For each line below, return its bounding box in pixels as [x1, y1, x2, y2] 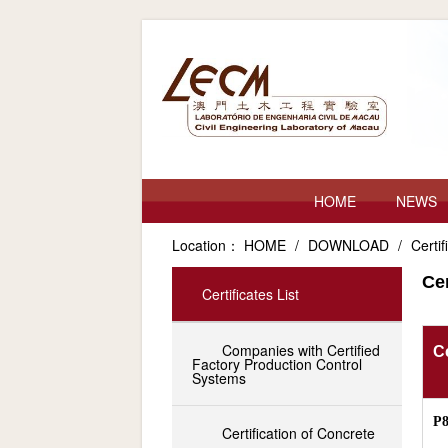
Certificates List [202, 284, 299, 304]
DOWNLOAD [308, 235, 393, 255]
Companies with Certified [222, 340, 380, 360]
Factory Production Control [192, 354, 362, 374]
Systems [192, 368, 246, 388]
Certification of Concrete [222, 423, 375, 443]
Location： [172, 235, 240, 255]
